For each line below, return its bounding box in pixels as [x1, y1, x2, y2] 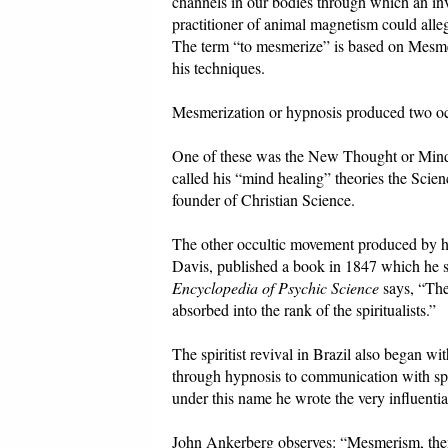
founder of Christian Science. [172, 189, 355, 211]
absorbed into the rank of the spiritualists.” [172, 299, 436, 321]
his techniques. [172, 57, 265, 79]
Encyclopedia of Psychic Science [172, 277, 379, 299]
